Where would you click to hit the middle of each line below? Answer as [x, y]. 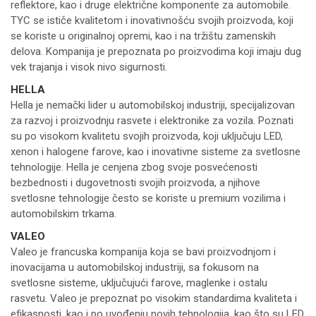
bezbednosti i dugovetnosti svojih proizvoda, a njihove [135, 183]
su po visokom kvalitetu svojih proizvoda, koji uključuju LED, [147, 136]
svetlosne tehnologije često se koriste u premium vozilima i [148, 199]
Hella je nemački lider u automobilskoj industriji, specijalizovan [153, 105]
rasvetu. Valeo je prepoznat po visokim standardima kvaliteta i [154, 299]
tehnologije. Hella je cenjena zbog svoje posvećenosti [134, 168]
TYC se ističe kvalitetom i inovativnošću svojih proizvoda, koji [152, 21]
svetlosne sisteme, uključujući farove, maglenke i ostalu [139, 283]
